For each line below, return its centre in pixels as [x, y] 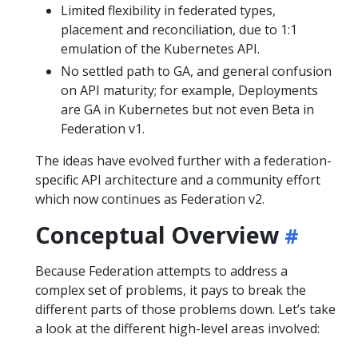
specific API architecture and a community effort [178, 180]
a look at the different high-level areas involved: [177, 328]
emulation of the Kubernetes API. [160, 49]
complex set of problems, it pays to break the [171, 290]
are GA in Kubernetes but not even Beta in [187, 109]
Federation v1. [103, 129]
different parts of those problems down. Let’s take [185, 309]
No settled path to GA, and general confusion [196, 71]
